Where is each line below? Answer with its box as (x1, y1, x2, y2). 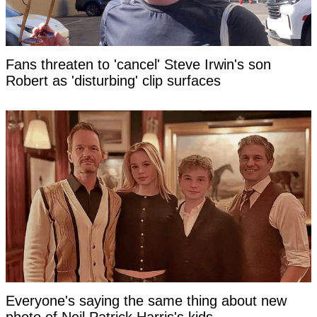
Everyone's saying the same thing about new (6, 293, 287, 309)
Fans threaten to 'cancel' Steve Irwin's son (6, 57, 271, 73)
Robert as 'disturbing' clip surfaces (6, 73, 221, 89)
